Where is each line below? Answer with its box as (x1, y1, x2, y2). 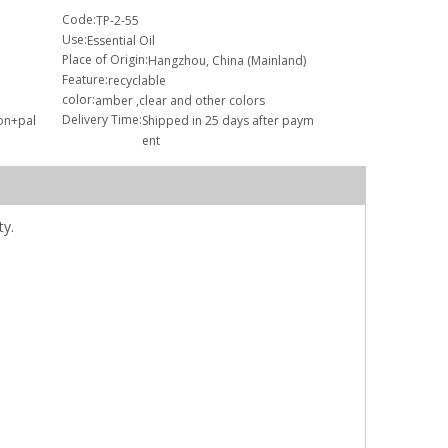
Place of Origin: (62, 50, 148, 68)
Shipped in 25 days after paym (142, 111, 314, 129)
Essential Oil (87, 31, 155, 49)
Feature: (62, 70, 108, 88)
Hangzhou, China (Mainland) (148, 51, 306, 69)
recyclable (108, 71, 166, 89)
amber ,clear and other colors (95, 91, 265, 109)
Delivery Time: (62, 110, 142, 128)
